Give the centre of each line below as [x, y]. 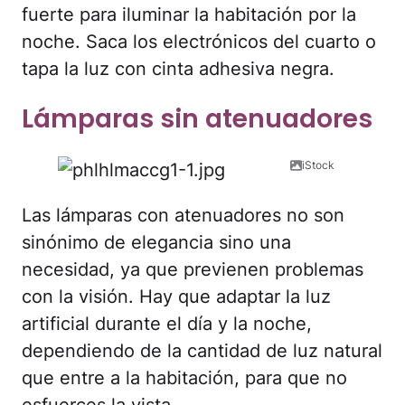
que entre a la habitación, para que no [184, 377]
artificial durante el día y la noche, [167, 323]
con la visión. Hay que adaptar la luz [176, 296]
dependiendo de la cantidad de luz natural [202, 350]
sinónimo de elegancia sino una [156, 242]
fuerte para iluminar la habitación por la [189, 15]
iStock [318, 165]
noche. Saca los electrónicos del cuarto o [199, 42]
